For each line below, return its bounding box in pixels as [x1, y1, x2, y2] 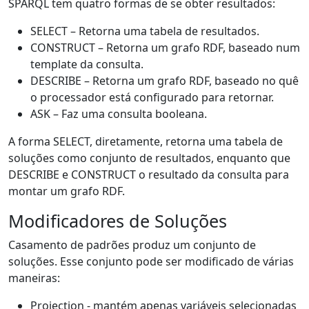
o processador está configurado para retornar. [30, 90, 274, 105]
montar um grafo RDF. [8, 183, 125, 199]
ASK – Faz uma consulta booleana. [30, 106, 207, 121]
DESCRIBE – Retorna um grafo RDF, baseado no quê [30, 73, 299, 88]
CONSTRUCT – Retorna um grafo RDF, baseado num [30, 40, 300, 55]
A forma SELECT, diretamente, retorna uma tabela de [8, 134, 283, 149]
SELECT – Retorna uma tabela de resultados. [30, 23, 259, 39]
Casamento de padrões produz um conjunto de [8, 237, 256, 252]
